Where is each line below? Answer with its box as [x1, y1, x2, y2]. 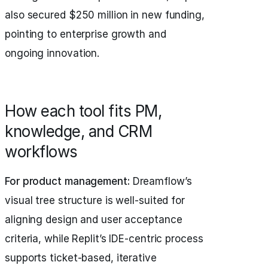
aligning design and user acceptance [5, 214, 182, 226]
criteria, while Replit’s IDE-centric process [5, 233, 203, 245]
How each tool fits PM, [5, 102, 162, 120]
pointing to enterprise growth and [5, 28, 166, 40]
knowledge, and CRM [5, 122, 152, 141]
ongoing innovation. [5, 47, 100, 59]
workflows [5, 142, 78, 161]
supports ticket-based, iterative [5, 252, 157, 264]
